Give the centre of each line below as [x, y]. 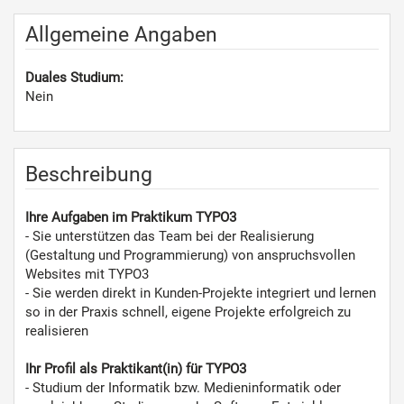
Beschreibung [89, 174]
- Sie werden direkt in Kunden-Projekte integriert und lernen [201, 293]
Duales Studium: [74, 78]
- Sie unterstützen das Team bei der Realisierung [170, 236]
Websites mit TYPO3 [87, 274]
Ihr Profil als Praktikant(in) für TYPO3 [136, 369]
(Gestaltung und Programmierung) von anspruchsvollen [190, 255]
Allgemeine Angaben [121, 34]
